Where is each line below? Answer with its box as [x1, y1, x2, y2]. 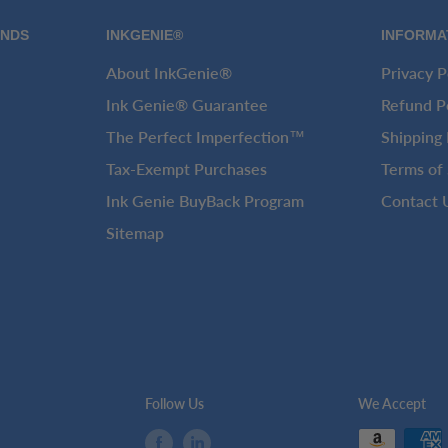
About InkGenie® [105, 62, 232, 82]
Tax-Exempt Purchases [105, 158, 267, 178]
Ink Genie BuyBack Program [105, 190, 304, 210]
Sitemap [105, 222, 164, 242]
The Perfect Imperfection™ [105, 126, 305, 146]
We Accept [357, 395, 426, 413]
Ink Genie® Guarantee [105, 94, 268, 114]
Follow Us [144, 395, 204, 413]
